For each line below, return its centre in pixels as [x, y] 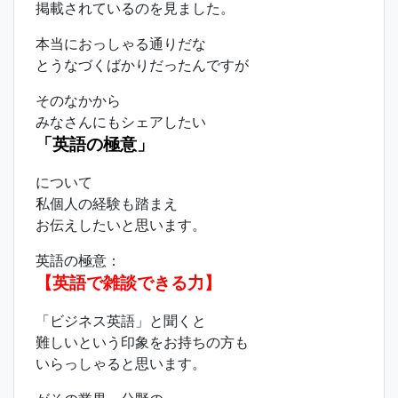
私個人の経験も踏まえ [107, 203]
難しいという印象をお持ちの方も [142, 342]
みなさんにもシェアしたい [121, 121]
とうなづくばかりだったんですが [142, 64]
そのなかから [78, 100]
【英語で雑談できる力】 [128, 283]
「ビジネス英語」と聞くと [121, 320]
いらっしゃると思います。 [121, 363]
